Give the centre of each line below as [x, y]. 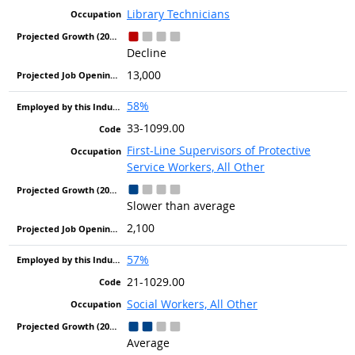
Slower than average [181, 206]
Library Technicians [178, 13]
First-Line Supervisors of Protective [218, 151]
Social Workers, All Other [192, 303]
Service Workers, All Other [195, 167]
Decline [146, 52]
